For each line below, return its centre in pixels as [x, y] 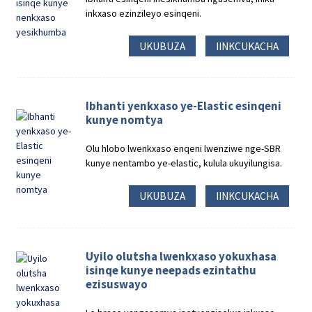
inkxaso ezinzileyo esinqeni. [144, 13]
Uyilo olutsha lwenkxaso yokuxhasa [181, 256]
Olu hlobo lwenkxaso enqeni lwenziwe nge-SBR [184, 149]
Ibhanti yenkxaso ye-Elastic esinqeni [184, 106]
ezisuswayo [117, 284]
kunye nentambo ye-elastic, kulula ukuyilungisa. [184, 163]
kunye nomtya [125, 120]
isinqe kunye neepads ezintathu [171, 270]
